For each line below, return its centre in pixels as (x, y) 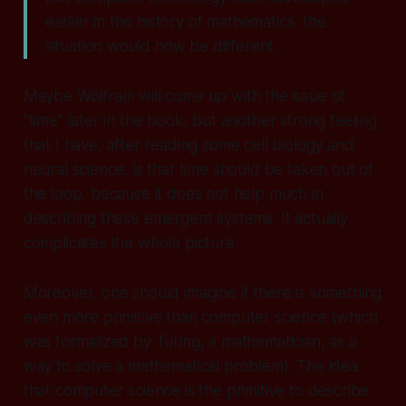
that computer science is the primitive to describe (196, 390)
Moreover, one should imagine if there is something (203, 292)
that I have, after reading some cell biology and (188, 145)
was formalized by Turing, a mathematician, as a (190, 341)
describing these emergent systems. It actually (185, 218)
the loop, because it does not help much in (173, 193)
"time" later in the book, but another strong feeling (200, 120)
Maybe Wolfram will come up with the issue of (184, 96)
